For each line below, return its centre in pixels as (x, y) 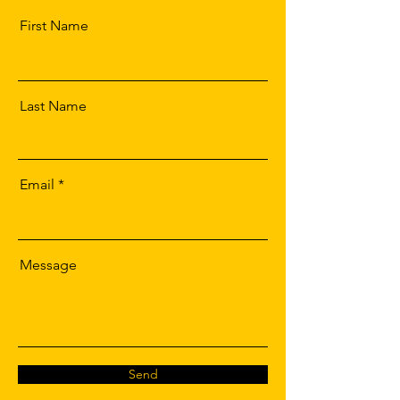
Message (48, 265)
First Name (54, 25)
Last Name (53, 106)
